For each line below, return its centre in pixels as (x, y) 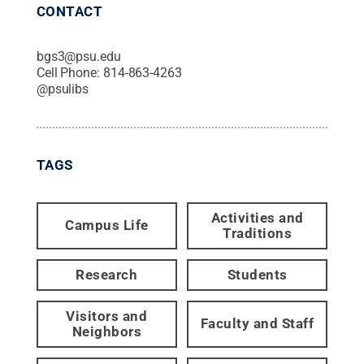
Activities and (257, 217)
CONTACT (69, 11)
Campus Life (107, 225)
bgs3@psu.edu (78, 56)
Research (107, 274)
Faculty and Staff (257, 324)
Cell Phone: (69, 72)
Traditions (258, 233)
